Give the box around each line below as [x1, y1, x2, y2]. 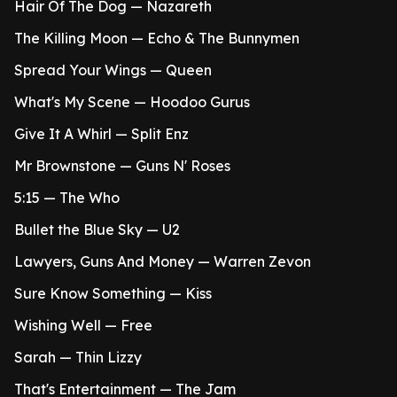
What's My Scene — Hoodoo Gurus [14, 93, 250, 111]
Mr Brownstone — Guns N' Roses [14, 157, 230, 175]
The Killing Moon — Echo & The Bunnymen [14, 29, 300, 47]
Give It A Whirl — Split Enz [14, 125, 189, 143]
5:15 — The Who [14, 189, 120, 206]
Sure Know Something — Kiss [14, 284, 212, 302]
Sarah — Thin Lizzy [14, 348, 142, 366]
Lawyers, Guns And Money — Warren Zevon [14, 253, 311, 270]
